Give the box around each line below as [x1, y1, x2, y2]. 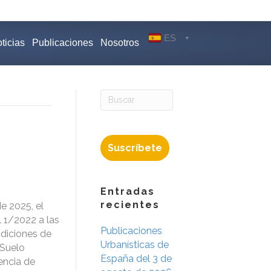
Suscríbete [108, 142, 162, 154]
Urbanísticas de [100, 238, 169, 250]
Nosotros [100, 38, 139, 48]
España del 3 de [100, 252, 172, 264]
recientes [100, 198, 160, 211]
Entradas [100, 185, 155, 197]
